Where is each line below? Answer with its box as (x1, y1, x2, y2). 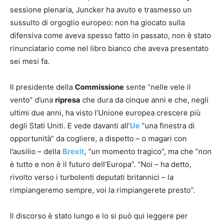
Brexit (62, 147, 84, 157)
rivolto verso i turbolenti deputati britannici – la (10, 172, 173, 182)
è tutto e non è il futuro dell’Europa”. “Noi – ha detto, (10, 160, 191, 169)
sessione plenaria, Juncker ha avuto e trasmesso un (10, 5, 192, 15)
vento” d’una (10, 95, 55, 105)
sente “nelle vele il (124, 82, 191, 92)
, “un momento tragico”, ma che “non (84, 147, 212, 157)
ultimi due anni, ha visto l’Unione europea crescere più (10, 108, 201, 118)
